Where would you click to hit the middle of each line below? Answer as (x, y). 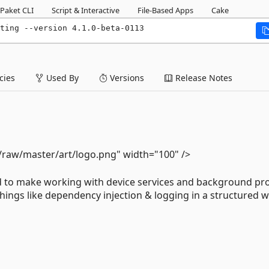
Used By (61, 77)
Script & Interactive (86, 10)
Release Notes (203, 77)
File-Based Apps (165, 10)
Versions (126, 77)
